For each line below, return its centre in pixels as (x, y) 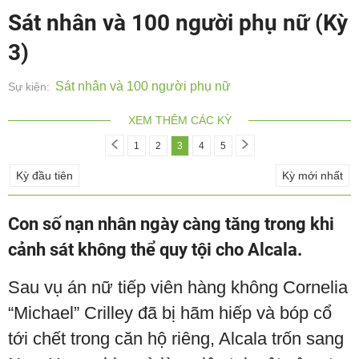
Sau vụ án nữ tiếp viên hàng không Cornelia (178, 287)
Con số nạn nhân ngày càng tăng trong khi (171, 224)
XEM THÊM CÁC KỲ (179, 120)
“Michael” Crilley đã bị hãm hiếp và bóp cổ (170, 313)
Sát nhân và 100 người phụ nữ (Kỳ (178, 23)
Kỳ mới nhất (313, 175)
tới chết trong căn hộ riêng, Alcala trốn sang (176, 339)
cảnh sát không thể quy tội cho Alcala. (155, 250)
